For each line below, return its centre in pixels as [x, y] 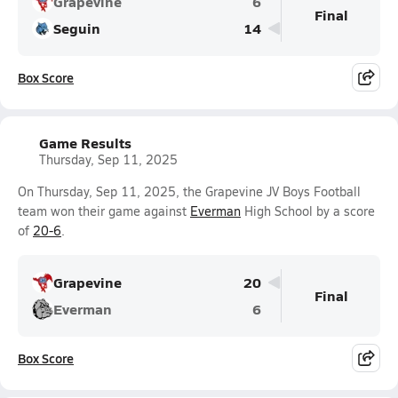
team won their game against [104, 211]
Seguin [77, 28]
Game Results [85, 143]
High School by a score [308, 211]
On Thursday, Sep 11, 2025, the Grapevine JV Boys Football [189, 191]
